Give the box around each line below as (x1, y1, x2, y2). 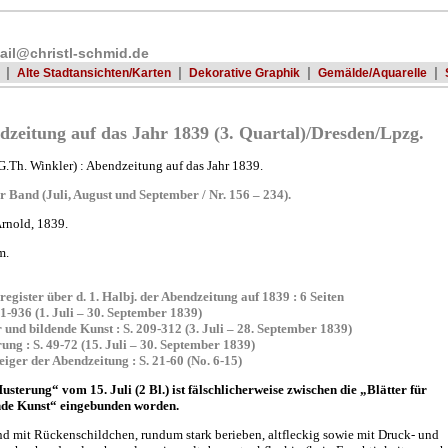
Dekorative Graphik (189, 66, 300, 79)
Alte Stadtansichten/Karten (17, 66, 171, 79)
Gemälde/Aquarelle (318, 66, 427, 79)
